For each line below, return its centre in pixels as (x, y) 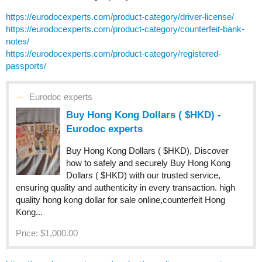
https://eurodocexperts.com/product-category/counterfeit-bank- (125, 29)
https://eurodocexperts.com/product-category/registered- (113, 54)
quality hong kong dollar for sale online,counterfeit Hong (120, 200)
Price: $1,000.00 (47, 233)
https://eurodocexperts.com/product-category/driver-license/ (120, 17)
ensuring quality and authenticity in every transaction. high (125, 188)
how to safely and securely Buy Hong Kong (149, 163)
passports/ (26, 66)
